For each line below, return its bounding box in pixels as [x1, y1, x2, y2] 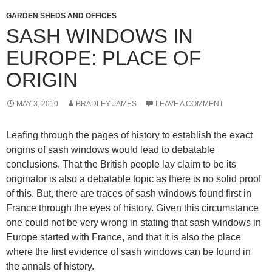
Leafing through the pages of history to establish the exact [6, 130, 253, 140]
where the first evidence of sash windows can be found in [6, 246, 251, 257]
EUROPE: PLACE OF [6, 47, 201, 69]
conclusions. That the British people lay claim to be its [6, 159, 236, 169]
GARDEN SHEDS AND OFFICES [6, 12, 117, 20]
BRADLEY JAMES [76, 100, 137, 108]
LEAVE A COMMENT [155, 100, 223, 108]
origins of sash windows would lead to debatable [6, 144, 215, 155]
